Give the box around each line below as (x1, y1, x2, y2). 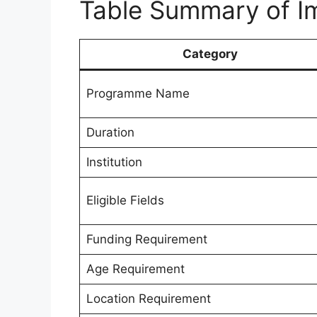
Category (183, 46, 238, 61)
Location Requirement (86, 291, 211, 306)
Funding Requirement (86, 231, 207, 246)
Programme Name (86, 86, 190, 100)
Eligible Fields (86, 192, 164, 207)
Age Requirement (86, 261, 185, 276)
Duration (86, 125, 134, 139)
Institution (86, 154, 142, 169)
